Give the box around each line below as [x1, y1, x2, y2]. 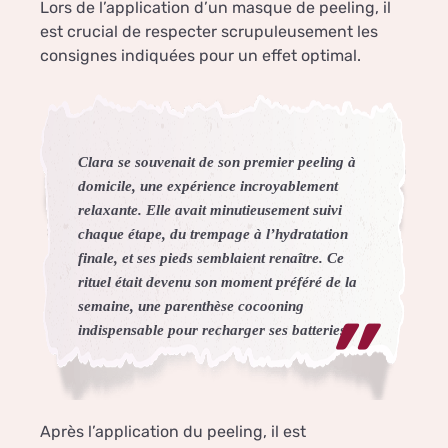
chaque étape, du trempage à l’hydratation [78, 224, 349, 242]
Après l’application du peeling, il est [40, 421, 306, 441]
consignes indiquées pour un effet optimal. [40, 46, 361, 66]
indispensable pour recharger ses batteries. [78, 320, 351, 338]
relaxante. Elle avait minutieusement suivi [78, 200, 343, 218]
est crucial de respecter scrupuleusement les [40, 22, 378, 42]
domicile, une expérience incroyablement [78, 176, 339, 194]
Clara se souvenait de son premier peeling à [78, 152, 357, 170]
